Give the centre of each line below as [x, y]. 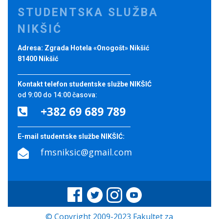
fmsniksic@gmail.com [86, 152]
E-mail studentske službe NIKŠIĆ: [71, 136]
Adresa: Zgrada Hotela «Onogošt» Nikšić [83, 48]
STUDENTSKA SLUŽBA [88, 12]
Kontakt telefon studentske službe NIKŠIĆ [85, 84]
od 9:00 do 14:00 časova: [57, 95]
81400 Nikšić [38, 58]
